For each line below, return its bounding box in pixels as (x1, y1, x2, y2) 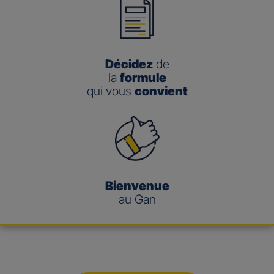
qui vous (86, 84, 135, 99)
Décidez (105, 57, 153, 72)
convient (134, 84, 188, 99)
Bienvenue (105, 179, 169, 194)
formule (119, 70, 166, 86)
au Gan (118, 192, 156, 207)
